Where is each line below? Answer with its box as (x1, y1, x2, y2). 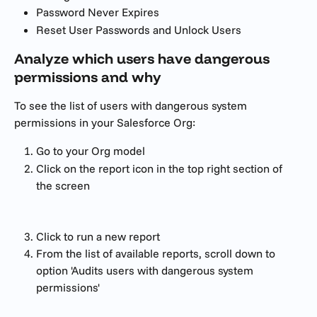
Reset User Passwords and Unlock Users (36, 22, 241, 37)
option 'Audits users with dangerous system (36, 263, 256, 278)
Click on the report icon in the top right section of (36, 161, 285, 175)
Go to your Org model (36, 144, 145, 158)
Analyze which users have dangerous (14, 50, 273, 68)
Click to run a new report (36, 229, 160, 243)
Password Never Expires (36, 5, 159, 20)
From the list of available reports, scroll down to (36, 246, 278, 261)
